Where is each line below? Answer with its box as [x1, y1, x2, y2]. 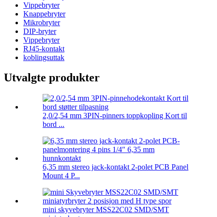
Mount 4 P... [43, 171, 80, 180]
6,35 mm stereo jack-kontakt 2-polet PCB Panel [43, 163, 188, 171]
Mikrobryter [23, 18, 60, 27]
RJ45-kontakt [23, 44, 64, 53]
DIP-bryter [23, 27, 56, 35]
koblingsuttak [23, 53, 64, 62]
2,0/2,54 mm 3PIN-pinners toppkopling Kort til [43, 111, 187, 120]
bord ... [43, 120, 64, 129]
